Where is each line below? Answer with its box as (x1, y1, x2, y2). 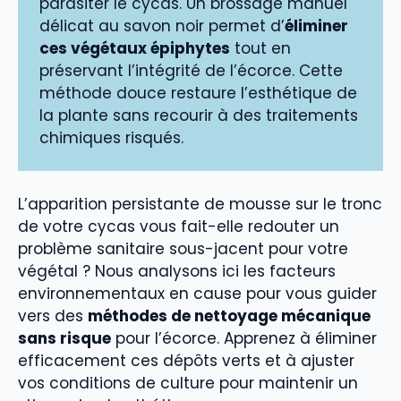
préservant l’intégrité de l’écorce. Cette (39, 59, 343, 81)
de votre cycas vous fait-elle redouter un (18, 216, 339, 238)
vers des (18, 305, 88, 328)
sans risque (18, 328, 111, 350)
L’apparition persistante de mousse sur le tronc (18, 193, 382, 216)
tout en (230, 37, 291, 59)
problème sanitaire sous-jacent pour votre (18, 238, 348, 260)
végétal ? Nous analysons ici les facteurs (18, 260, 336, 283)
